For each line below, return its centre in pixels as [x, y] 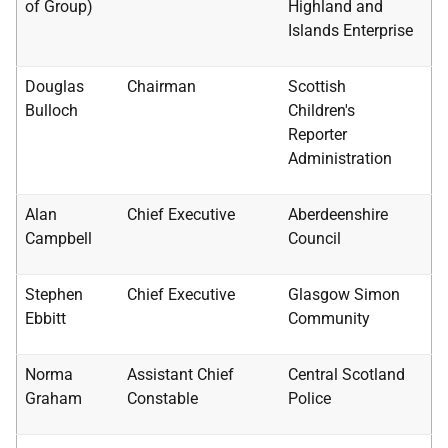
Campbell [58, 238]
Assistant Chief [180, 374]
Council [314, 238]
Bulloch [51, 110]
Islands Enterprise [350, 30]
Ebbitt [45, 318]
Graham [53, 398]
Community [329, 318]
